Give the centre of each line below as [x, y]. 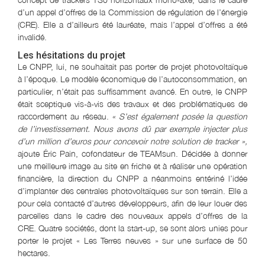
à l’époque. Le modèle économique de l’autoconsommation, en [132, 79]
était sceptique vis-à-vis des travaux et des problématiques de [132, 104]
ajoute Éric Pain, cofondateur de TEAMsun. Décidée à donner [132, 154]
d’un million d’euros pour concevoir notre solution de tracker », [132, 141]
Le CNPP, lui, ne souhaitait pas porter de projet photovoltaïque [132, 67]
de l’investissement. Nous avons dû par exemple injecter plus [132, 129]
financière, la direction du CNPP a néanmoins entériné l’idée [132, 179]
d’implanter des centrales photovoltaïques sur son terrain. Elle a [132, 191]
